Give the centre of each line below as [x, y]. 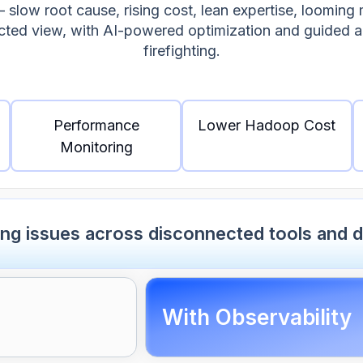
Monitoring [96, 147]
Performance [96, 125]
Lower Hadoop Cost [267, 125]
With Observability [257, 318]
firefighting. [181, 51]
